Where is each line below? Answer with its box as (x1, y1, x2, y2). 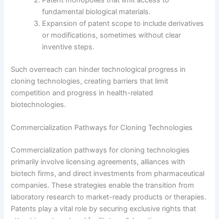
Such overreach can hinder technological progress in (11, 65, 186, 74)
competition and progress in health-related (11, 88, 153, 98)
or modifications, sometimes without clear (42, 31, 181, 40)
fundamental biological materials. (42, 7, 151, 17)
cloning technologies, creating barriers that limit (11, 77, 169, 86)
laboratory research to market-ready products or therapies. (11, 193, 207, 202)
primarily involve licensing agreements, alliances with (11, 157, 186, 167)
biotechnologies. (11, 100, 66, 109)
